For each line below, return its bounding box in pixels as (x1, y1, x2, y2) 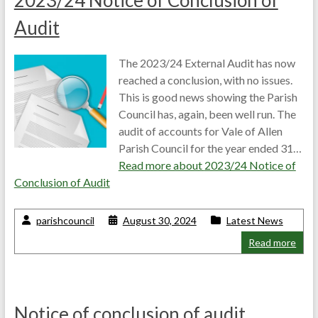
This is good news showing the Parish (118, 90, 297, 104)
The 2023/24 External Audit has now (118, 56, 295, 70)
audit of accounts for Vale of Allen (118, 124, 283, 138)
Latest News (226, 214, 283, 226)
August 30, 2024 (122, 214, 197, 226)
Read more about (118, 158, 204, 172)
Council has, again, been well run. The (118, 107, 296, 121)
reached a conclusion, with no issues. (118, 73, 295, 87)
